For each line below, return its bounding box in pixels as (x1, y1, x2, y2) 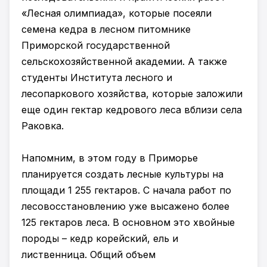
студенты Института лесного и (21, 72, 172, 83)
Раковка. (21, 120, 64, 132)
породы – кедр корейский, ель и (21, 232, 178, 244)
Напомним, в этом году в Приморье (21, 152, 198, 164)
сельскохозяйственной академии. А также (21, 55, 227, 67)
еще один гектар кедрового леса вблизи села (21, 104, 242, 116)
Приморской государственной (21, 39, 170, 51)
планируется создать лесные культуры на (21, 168, 223, 180)
